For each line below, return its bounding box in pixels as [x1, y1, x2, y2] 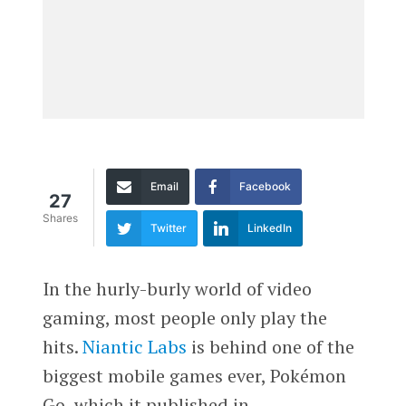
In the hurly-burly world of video [42, 275, 312, 301]
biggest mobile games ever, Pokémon [42, 362, 346, 388]
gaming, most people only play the [42, 304, 327, 330]
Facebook [238, 179, 291, 193]
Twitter [150, 220, 187, 235]
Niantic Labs [82, 333, 187, 359]
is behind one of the [186, 333, 354, 359]
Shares [42, 211, 78, 226]
